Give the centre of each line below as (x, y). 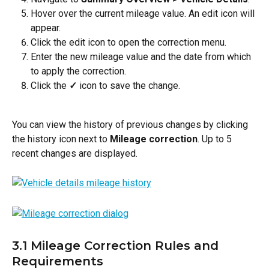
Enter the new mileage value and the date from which (142, 57)
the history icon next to (61, 139)
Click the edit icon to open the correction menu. (128, 42)
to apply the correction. (78, 71)
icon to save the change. (128, 86)
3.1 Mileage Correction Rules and (117, 245)
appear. (46, 28)
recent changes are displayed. (75, 154)
